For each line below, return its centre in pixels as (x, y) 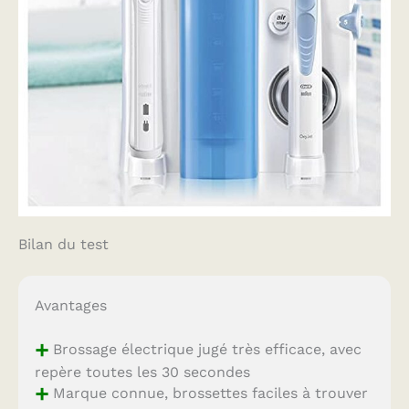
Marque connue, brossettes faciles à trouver (208, 393)
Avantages (70, 306)
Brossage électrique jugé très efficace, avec (204, 349)
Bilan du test (63, 245)
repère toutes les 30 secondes (142, 372)
